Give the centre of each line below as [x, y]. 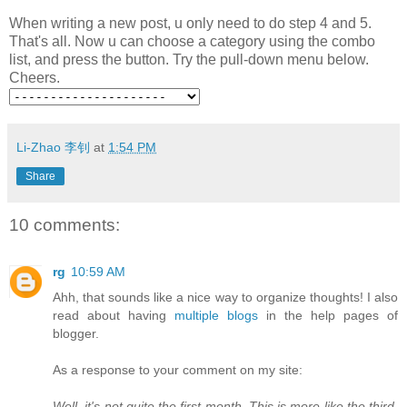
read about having [114, 316]
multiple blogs [216, 316]
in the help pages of [328, 316]
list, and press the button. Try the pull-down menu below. [189, 59]
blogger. [76, 334]
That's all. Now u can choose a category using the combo [192, 41]
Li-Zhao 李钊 [53, 147]
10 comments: [65, 224]
